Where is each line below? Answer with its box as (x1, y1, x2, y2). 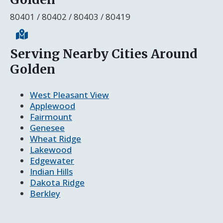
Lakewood (30, 143, 72, 155)
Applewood (30, 100, 75, 111)
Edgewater (30, 154, 74, 166)
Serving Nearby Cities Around (10, 45, 198, 62)
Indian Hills (30, 165, 73, 177)
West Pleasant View (30, 89, 109, 101)
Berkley (30, 187, 60, 199)
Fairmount (30, 111, 72, 122)
